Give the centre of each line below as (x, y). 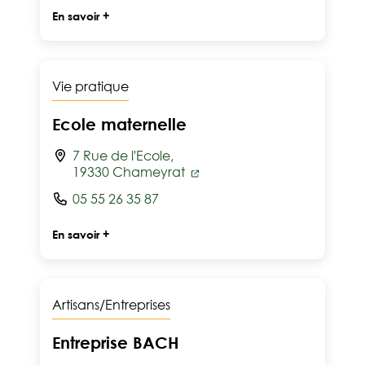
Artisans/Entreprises (111, 305)
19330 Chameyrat (130, 172)
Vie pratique (90, 86)
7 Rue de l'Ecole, (123, 156)
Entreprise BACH (116, 342)
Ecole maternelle (119, 124)
